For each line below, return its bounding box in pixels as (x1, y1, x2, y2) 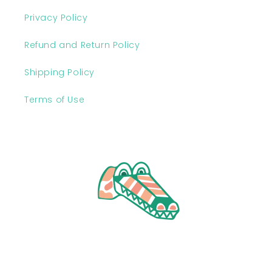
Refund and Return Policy (24, 39, 140, 51)
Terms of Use (24, 93, 85, 106)
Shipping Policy (24, 66, 95, 78)
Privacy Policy (24, 12, 88, 24)
